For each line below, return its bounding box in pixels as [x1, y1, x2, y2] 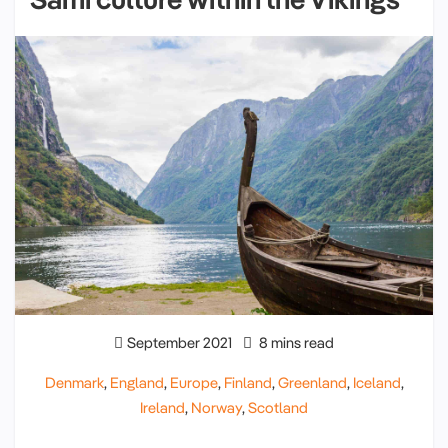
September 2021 [127, 332, 232, 352]
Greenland [277, 372, 347, 392]
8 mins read [256, 332, 334, 352]
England [109, 372, 164, 392]
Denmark [44, 372, 104, 392]
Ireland [140, 397, 185, 417]
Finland [223, 372, 272, 392]
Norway [191, 397, 242, 417]
